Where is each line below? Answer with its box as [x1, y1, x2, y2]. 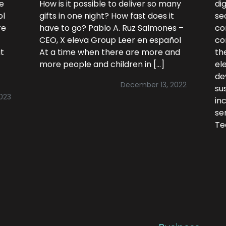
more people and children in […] [39, 59, 164, 70]
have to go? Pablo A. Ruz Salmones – [39, 22, 184, 34]
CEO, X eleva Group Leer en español [39, 34, 181, 46]
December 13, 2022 [121, 80, 187, 90]
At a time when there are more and [39, 46, 180, 58]
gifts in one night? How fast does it [39, 10, 174, 22]
